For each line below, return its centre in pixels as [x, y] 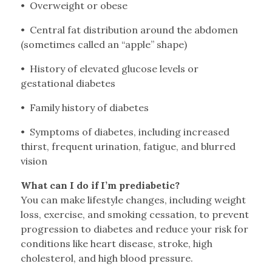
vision [34, 161]
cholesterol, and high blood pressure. [107, 258]
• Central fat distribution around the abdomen [129, 30]
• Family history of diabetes [84, 108]
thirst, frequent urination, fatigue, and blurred [128, 147]
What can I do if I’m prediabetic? [100, 185]
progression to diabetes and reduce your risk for [134, 229]
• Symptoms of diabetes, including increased [125, 132]
